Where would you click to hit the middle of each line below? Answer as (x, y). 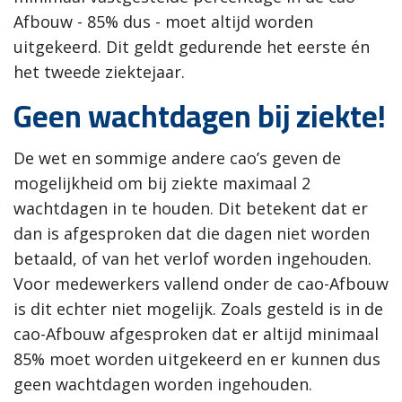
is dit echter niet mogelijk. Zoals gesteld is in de (198, 308)
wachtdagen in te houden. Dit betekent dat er (191, 208)
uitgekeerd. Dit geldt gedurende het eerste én (192, 46)
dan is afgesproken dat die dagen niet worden (192, 233)
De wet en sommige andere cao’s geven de (177, 157)
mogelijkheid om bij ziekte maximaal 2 (162, 183)
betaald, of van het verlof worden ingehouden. (192, 258)
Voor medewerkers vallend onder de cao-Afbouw (201, 283)
